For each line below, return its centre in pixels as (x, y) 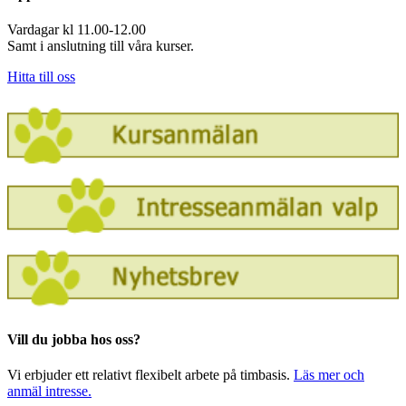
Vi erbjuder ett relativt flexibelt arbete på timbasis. (150, 375)
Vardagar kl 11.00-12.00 (77, 30)
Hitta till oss (41, 77)
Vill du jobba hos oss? (74, 339)
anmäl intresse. (49, 391)
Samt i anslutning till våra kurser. (101, 46)
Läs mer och (329, 375)
